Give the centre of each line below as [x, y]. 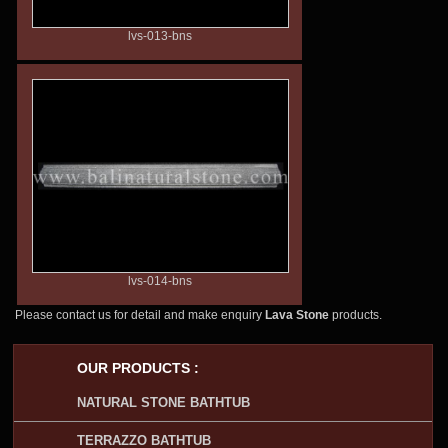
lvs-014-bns [159, 280]
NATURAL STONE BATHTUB [163, 402]
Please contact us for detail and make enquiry [138, 314]
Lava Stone [297, 314]
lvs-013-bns [159, 36]
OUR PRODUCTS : [137, 367]
